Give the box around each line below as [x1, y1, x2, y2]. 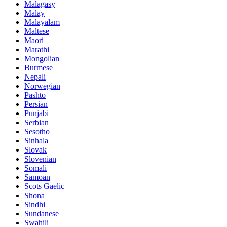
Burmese [24, 63, 53, 72]
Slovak [24, 145, 47, 155]
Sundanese [24, 209, 59, 218]
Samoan [24, 173, 50, 182]
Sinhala [24, 136, 48, 145]
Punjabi [24, 109, 49, 118]
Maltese [24, 27, 49, 36]
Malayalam [24, 18, 60, 27]
